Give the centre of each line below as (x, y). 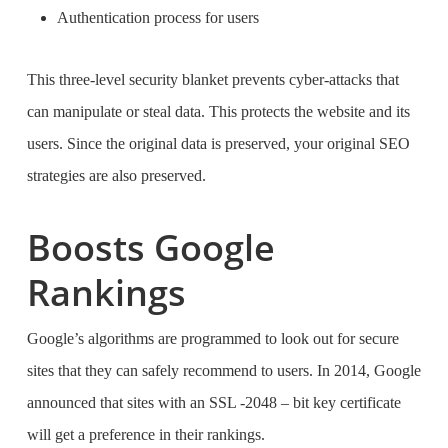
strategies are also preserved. (116, 175)
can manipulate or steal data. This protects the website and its (218, 111)
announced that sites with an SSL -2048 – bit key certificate (213, 402)
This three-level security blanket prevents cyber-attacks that (212, 79)
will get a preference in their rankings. (147, 434)
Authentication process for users (159, 17)
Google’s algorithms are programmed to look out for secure (212, 338)
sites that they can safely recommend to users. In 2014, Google (223, 370)
